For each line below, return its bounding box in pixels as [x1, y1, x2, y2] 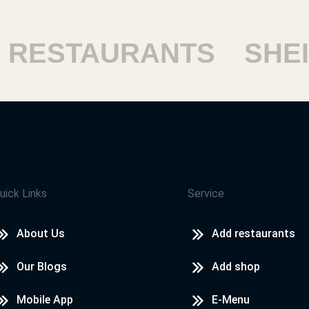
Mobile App [16, 293, 73, 306]
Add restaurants [212, 227, 295, 240]
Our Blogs [16, 260, 67, 273]
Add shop [212, 260, 260, 273]
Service [188, 187, 224, 200]
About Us [16, 227, 65, 240]
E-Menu [212, 293, 250, 306]
